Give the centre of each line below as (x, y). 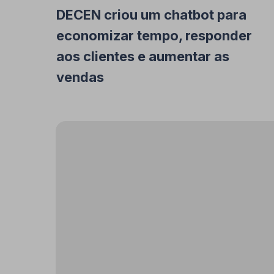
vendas (80, 77)
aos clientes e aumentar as (143, 56)
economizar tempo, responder (154, 35)
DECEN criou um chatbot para (151, 15)
